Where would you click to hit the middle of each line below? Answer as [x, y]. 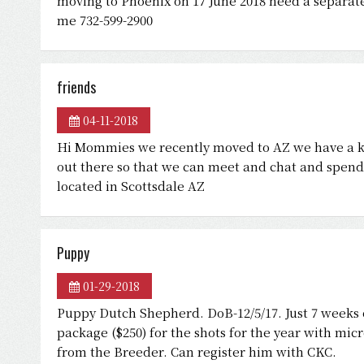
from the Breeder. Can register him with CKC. [197, 351]
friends [76, 87]
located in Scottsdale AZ [131, 186]
